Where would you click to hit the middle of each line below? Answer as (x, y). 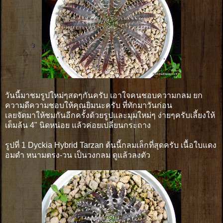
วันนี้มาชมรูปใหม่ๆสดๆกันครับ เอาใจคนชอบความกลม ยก (104, 95)
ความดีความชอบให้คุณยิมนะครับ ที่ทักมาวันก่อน (89, 105)
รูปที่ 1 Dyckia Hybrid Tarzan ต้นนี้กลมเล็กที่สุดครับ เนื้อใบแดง (111, 145)
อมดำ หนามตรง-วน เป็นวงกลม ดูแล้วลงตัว (78, 155)
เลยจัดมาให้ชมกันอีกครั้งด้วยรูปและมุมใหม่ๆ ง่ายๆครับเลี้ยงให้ (110, 115)
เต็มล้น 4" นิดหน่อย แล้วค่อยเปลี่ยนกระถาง (78, 125)
